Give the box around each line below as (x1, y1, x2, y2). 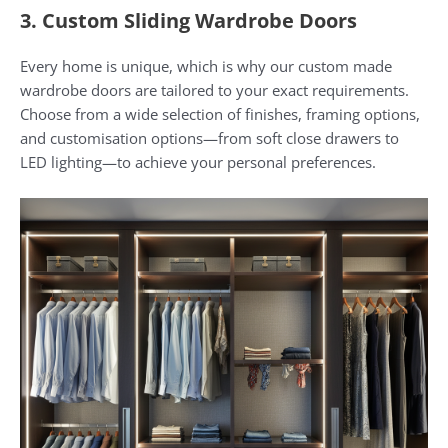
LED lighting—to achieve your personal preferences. (20, 152, 376, 173)
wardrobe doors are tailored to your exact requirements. (20, 80, 409, 101)
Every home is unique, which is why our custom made (20, 56, 392, 77)
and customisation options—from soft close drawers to (20, 128, 399, 149)
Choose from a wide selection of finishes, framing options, (20, 104, 420, 125)
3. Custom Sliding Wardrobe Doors (20, 7, 357, 35)
